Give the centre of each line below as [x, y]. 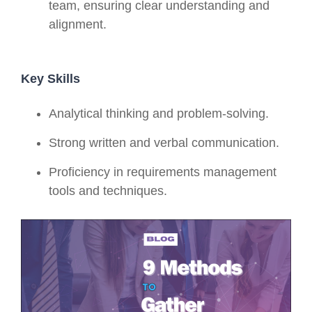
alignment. [78, 24]
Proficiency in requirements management [163, 172]
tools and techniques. [108, 190]
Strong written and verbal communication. [164, 142]
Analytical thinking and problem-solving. [159, 113]
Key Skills [50, 78]
